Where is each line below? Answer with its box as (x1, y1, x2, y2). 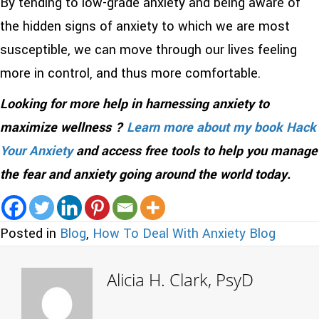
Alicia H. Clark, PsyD (107, 267, 253, 291)
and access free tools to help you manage (73, 141, 318, 160)
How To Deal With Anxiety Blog (93, 224, 276, 243)
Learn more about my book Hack (127, 117, 316, 137)
